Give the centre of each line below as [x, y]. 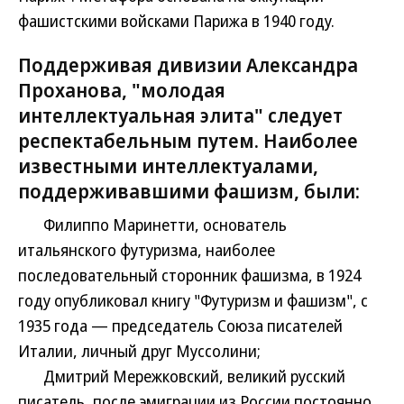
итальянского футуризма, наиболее [147, 250]
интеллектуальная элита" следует [180, 115]
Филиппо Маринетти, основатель [152, 225]
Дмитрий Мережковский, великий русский [182, 376]
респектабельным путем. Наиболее [188, 140]
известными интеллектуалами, [168, 165]
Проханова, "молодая [122, 89]
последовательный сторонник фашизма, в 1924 [189, 275]
